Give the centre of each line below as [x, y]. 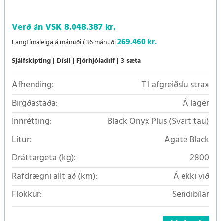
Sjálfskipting [31, 61]
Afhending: [33, 85]
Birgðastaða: [35, 103]
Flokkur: [27, 194]
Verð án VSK [38, 27]
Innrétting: [32, 121]
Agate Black [187, 140]
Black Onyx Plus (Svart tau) [158, 121]
